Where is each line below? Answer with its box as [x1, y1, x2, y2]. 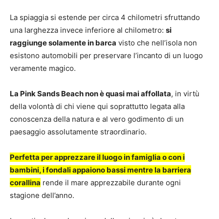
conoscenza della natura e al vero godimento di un [10, 114, 184, 124]
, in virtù [171, 89, 199, 98]
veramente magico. [10, 64, 76, 73]
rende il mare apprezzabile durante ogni [41, 178, 181, 187]
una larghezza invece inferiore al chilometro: [10, 25, 166, 35]
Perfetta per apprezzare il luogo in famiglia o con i [10, 153, 185, 162]
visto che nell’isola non [116, 38, 197, 47]
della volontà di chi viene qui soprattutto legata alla [10, 102, 185, 111]
